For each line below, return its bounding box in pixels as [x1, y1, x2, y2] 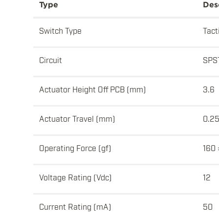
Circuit [39, 55, 62, 65]
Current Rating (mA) [39, 201, 111, 212]
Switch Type [39, 25, 82, 36]
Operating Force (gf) [39, 143, 111, 153]
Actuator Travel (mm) [39, 113, 115, 124]
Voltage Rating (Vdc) [39, 172, 112, 182]
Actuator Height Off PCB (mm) [39, 84, 146, 94]
